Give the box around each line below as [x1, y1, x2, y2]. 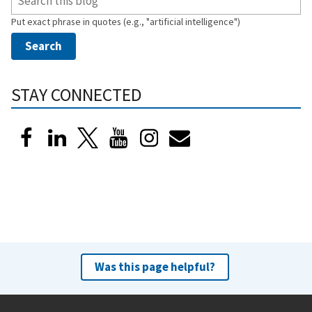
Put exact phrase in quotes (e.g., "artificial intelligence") [11, 15, 240, 28]
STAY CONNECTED [11, 83, 141, 106]
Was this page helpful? [94, 258, 215, 274]
